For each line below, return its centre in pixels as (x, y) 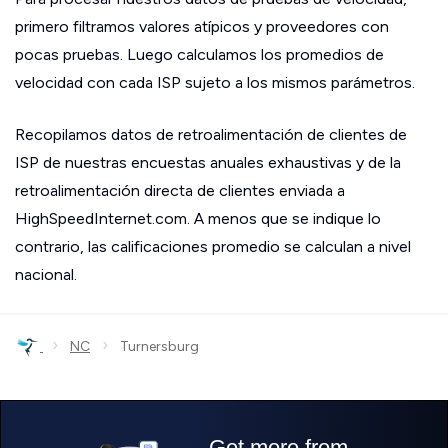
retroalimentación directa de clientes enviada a (180, 191)
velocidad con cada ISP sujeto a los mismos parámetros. (215, 83)
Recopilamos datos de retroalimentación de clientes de (211, 135)
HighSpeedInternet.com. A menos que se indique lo (198, 219)
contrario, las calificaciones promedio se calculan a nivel (213, 247)
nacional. (46, 275)
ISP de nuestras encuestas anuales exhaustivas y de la (208, 163)
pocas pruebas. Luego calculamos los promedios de (199, 55)
